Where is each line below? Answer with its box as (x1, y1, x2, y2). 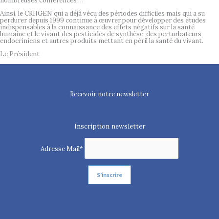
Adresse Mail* (41, 144, 85, 153)
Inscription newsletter (74, 122, 145, 131)
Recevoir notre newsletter (70, 90, 149, 99)
